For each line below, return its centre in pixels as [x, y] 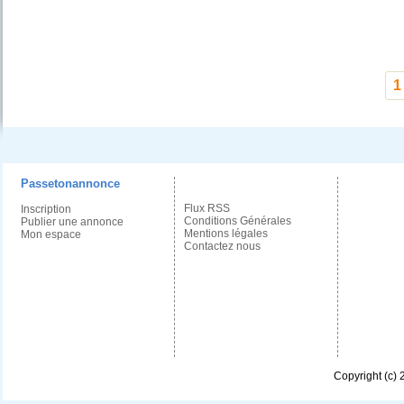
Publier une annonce [72, 222]
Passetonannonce [70, 184]
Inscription [46, 209]
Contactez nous [222, 246]
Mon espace [50, 234]
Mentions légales [225, 234]
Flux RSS [207, 208]
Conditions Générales [237, 221]
